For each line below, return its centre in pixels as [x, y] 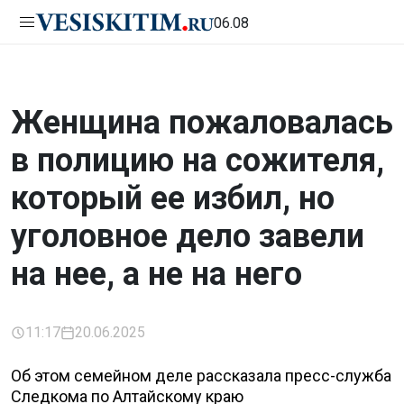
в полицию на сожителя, [197, 161]
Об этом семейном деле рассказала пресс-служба [201, 376]
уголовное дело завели [188, 236]
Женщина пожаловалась [202, 123]
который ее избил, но [173, 198]
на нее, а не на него [156, 274]
